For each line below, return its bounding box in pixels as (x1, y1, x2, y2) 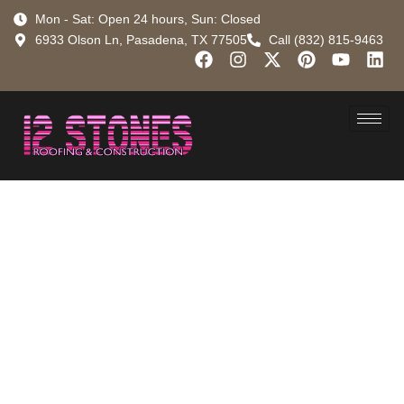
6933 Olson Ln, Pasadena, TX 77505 (34, 32, 247, 47)
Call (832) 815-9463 (268, 32, 383, 47)
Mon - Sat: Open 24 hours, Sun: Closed (34, 12, 261, 26)
